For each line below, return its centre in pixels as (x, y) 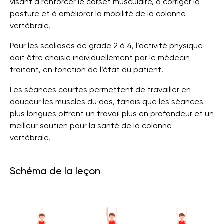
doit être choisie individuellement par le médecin (100, 58)
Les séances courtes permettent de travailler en (100, 90)
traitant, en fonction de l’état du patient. (87, 70)
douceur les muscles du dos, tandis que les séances (107, 102)
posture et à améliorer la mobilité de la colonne (98, 14)
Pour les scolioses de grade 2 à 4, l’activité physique (106, 46)
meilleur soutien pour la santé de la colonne (91, 126)
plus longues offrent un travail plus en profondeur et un (112, 114)
